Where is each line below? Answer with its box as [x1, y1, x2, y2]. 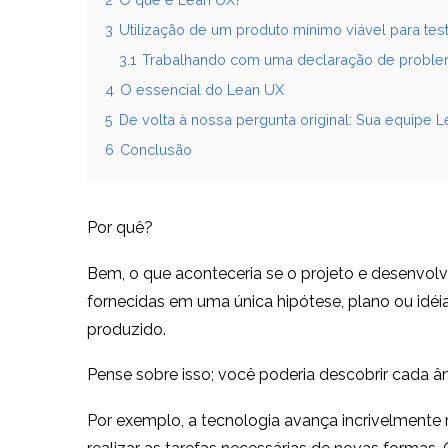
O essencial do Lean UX [120, 81, 284, 99]
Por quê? [87, 218, 153, 238]
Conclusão [120, 141, 192, 159]
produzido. [87, 319, 166, 339]
